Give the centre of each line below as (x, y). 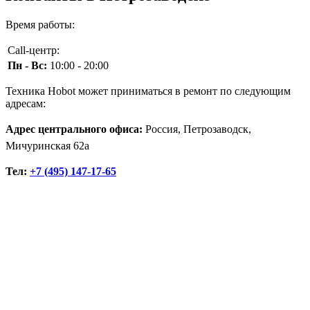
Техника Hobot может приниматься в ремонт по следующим (148, 91)
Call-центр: (34, 50)
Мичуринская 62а (47, 145)
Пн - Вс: (27, 65)
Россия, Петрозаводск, (197, 129)
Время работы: (40, 24)
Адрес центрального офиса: (74, 129)
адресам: (26, 103)
